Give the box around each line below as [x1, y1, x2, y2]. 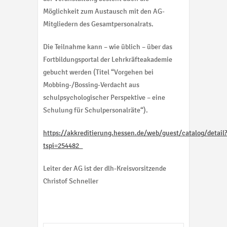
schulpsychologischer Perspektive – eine [43, 93, 165, 102]
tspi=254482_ [43, 141, 83, 150]
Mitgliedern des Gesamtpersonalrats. [43, 20, 154, 29]
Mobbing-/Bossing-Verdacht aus [43, 81, 139, 90]
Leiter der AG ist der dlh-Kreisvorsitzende [43, 164, 166, 173]
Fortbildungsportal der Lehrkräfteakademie [43, 55, 172, 64]
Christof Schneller [43, 177, 98, 186]
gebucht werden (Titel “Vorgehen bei [43, 68, 154, 77]
